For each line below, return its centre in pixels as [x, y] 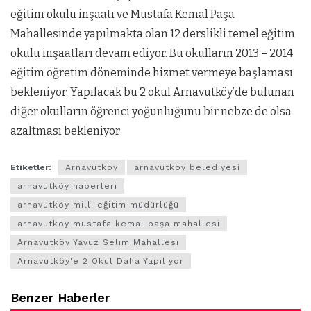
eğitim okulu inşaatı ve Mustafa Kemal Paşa [123, 15]
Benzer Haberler [60, 297]
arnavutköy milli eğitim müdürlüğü [98, 204]
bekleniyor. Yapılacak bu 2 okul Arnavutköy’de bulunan [152, 92]
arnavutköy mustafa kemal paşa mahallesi [119, 223]
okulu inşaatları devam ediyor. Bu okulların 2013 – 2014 [152, 53]
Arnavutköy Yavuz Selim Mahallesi [98, 242]
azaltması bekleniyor [65, 131]
